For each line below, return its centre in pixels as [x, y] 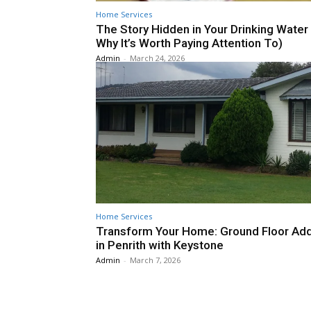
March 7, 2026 [155, 260]
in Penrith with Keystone [160, 245]
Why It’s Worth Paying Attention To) [189, 43]
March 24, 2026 [157, 58]
